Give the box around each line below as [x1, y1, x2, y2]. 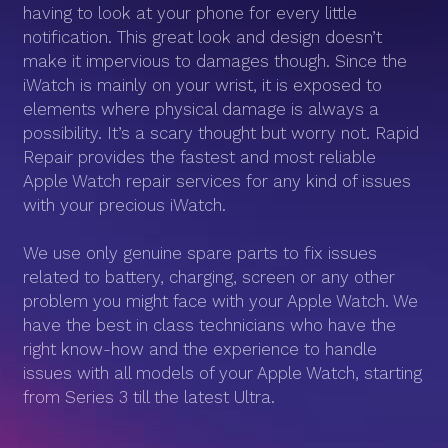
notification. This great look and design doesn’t [23, 27, 382, 47]
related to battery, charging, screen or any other [23, 267, 395, 287]
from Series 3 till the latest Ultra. [23, 387, 275, 407]
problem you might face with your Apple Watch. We [23, 291, 418, 311]
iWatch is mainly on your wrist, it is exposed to [23, 75, 382, 95]
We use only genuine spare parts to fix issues [23, 243, 377, 263]
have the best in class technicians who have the [23, 315, 396, 335]
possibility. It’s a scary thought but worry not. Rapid [23, 123, 419, 143]
